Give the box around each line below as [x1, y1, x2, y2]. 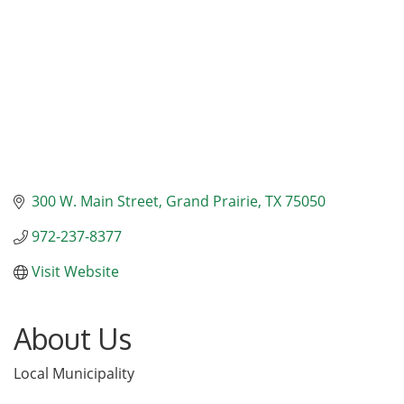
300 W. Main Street [32, 191, 159, 212]
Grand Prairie [166, 191, 258, 212]
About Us [14, 320, 132, 358]
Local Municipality [14, 363, 134, 384]
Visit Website [32, 262, 119, 282]
